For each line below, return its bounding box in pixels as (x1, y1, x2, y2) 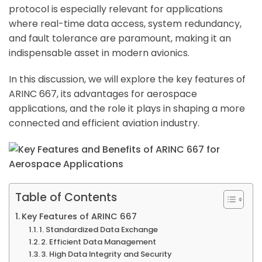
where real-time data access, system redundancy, (9, 17, 242, 31)
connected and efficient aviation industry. (9, 116, 199, 130)
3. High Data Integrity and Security (41, 249, 173, 260)
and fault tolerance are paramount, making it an (9, 32, 231, 46)
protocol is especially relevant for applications (9, 2, 223, 16)
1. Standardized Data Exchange (39, 224, 158, 236)
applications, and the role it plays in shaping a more (9, 102, 245, 116)
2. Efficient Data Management (41, 236, 157, 248)
